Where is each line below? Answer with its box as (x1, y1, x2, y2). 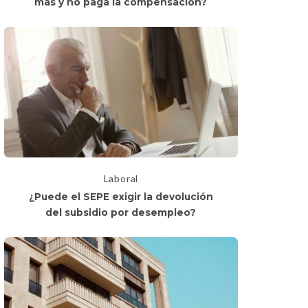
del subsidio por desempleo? (45, 207, 197, 219)
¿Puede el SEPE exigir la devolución (28, 191, 213, 203)
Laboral (103, 173, 139, 185)
